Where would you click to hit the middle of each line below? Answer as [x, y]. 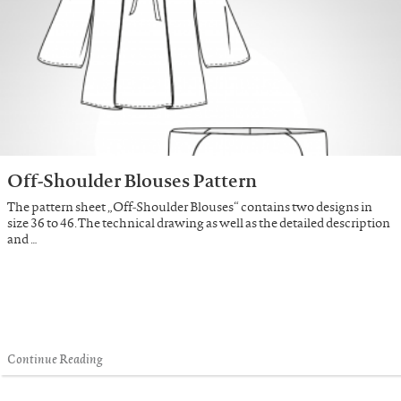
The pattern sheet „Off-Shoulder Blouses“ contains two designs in [190, 206]
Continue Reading [55, 358]
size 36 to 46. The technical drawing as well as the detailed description [199, 222]
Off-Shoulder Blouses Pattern [132, 180]
